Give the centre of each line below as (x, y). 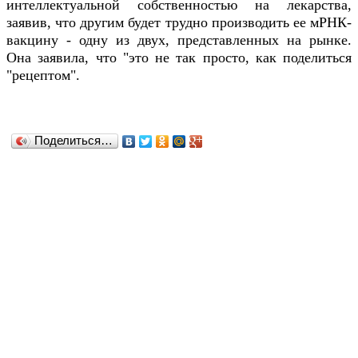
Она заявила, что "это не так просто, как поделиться (179, 57)
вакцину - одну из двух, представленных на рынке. (179, 40)
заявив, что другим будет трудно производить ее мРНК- (179, 22)
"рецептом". (43, 75)
